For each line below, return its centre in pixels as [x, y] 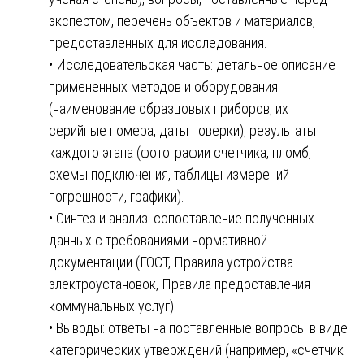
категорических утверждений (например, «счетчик [196, 349]
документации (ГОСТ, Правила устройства [171, 262]
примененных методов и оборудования [163, 86]
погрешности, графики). [117, 196]
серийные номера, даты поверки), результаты [182, 130]
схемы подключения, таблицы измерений [169, 174]
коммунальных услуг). [113, 305]
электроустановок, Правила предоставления [180, 284]
